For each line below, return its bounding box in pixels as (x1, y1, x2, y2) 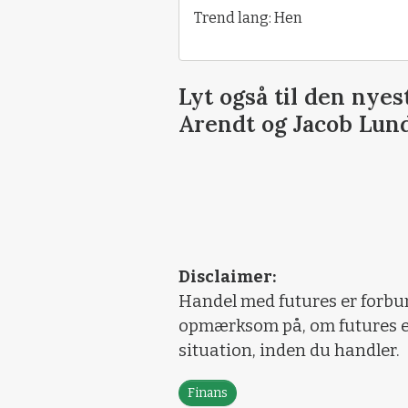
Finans (188, 384, 228, 401)
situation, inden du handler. (178, 340, 400, 361)
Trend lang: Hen (194, 8, 302, 26)
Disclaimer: (178, 266, 276, 287)
